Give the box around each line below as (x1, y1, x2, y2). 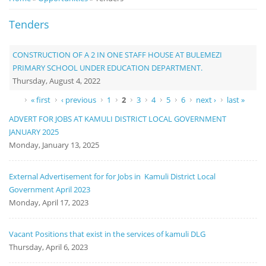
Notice (9, 9, 39, 23)
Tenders (9, 17, 49, 31)
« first (30, 94, 50, 105)
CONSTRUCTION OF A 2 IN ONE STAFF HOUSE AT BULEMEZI (12, 49, 222, 60)
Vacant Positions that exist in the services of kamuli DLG (9, 228, 205, 239)
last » (226, 94, 245, 105)
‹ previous (61, 94, 96, 105)
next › (195, 94, 216, 105)
